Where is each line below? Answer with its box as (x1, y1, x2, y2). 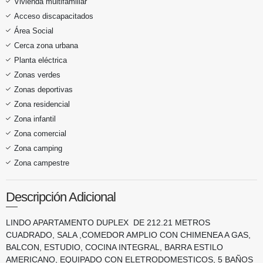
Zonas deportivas (14, 85, 73, 94)
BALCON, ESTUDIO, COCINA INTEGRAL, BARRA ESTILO (6, 242, 223, 252)
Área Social (14, 26, 53, 35)
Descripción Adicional (6, 189, 116, 204)
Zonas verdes (14, 70, 60, 79)
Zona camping (14, 143, 62, 153)
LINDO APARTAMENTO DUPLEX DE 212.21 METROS (6, 217, 210, 227)
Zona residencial (14, 99, 70, 109)
